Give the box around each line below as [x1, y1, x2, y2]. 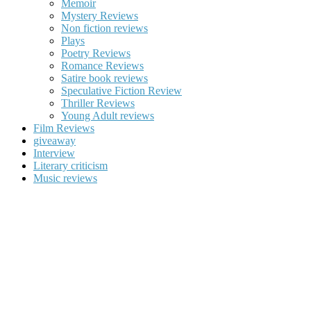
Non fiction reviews [61, 22, 148, 35]
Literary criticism [33, 160, 108, 172]
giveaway [33, 135, 76, 147]
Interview [33, 147, 75, 160]
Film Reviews [33, 122, 94, 135]
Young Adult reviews [61, 110, 154, 122]
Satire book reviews [61, 72, 148, 85]
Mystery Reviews [61, 10, 138, 22]
